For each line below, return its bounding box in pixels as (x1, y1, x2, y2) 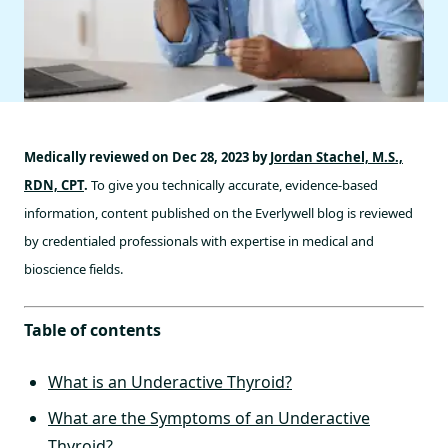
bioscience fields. (24, 260, 123, 278)
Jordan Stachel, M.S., (270, 148, 403, 166)
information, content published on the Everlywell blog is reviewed (24, 204, 413, 222)
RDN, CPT (24, 176, 84, 194)
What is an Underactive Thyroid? (48, 371, 292, 393)
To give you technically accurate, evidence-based (88, 176, 378, 194)
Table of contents (24, 319, 161, 341)
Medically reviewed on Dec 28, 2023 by (24, 148, 270, 166)
